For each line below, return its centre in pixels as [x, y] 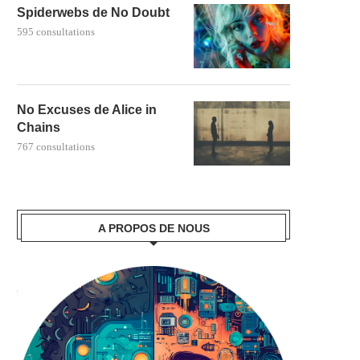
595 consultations [56, 31]
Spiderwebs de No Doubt [93, 12]
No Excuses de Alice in [87, 109]
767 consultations [56, 146]
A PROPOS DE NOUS [153, 228]
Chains [39, 127]
